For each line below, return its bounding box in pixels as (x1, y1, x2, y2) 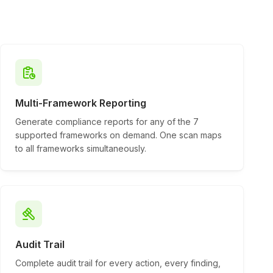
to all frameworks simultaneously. (15, 143, 146, 154)
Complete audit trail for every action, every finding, (15, 258, 221, 268)
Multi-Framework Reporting (15, 97, 146, 109)
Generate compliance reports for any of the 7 (15, 116, 199, 127)
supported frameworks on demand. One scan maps (15, 130, 222, 140)
